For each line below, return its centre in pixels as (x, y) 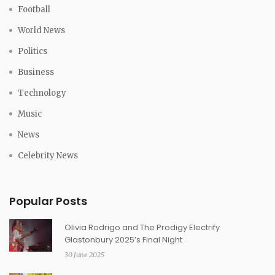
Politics (33, 52)
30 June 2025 (84, 255)
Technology (42, 93)
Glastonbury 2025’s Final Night (123, 240)
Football (34, 10)
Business (36, 72)
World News (41, 31)
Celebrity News (48, 156)
